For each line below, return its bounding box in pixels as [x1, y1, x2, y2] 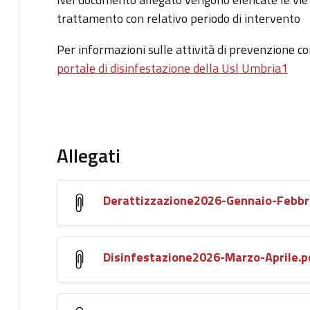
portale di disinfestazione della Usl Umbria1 [56, 58, 288, 77]
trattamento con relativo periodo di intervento [56, 8, 300, 28]
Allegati [56, 140, 120, 170]
